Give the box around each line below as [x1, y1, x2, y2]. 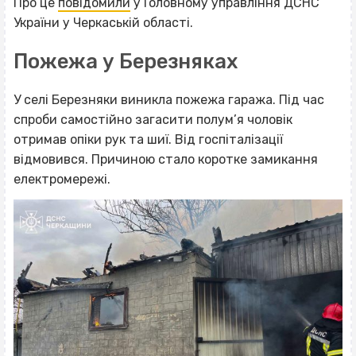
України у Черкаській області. [14, 14, 193, 30]
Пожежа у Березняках [14, 48, 238, 73]
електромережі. [14, 172, 110, 188]
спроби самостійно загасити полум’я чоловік [14, 112, 292, 128]
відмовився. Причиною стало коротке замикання [14, 152, 318, 168]
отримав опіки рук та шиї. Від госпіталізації [14, 132, 283, 148]
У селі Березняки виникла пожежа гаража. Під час [14, 92, 324, 108]
